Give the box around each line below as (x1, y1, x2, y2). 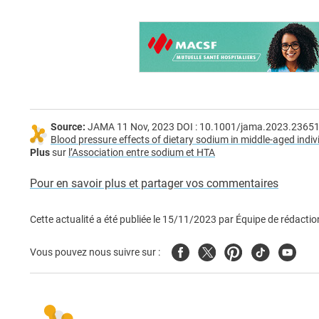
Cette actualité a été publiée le (30, 214, 162, 226)
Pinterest (224, 244, 268, 258)
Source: (51, 121, 85, 134)
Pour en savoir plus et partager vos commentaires (30, 177, 278, 191)
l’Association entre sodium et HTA (68, 147, 215, 159)
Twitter (198, 244, 233, 258)
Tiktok (251, 244, 282, 258)
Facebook (172, 244, 221, 258)
